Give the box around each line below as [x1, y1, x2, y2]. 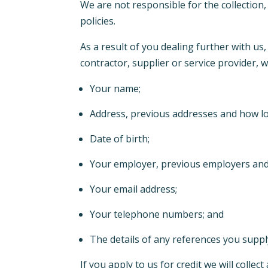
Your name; [90, 82, 144, 96]
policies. [80, 14, 116, 28]
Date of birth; [90, 132, 153, 146]
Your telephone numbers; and [90, 208, 224, 221]
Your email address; [90, 182, 180, 196]
